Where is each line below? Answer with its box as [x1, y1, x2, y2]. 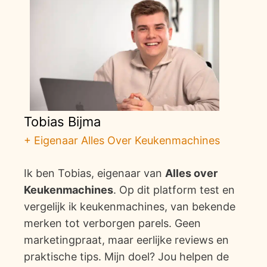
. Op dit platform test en [113, 183, 235, 196]
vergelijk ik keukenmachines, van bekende [24, 200, 235, 213]
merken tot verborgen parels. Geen [24, 216, 201, 229]
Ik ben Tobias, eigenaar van [24, 166, 165, 179]
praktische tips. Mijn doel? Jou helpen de [24, 250, 229, 263]
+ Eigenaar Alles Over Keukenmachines [24, 133, 220, 147]
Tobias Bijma [24, 113, 101, 129]
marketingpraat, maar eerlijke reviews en [24, 233, 229, 246]
